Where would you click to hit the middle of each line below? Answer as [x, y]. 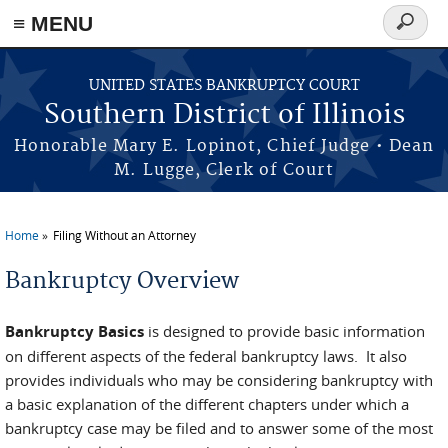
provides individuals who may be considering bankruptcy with [219, 380]
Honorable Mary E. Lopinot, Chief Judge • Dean [224, 146]
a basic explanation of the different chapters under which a [207, 404]
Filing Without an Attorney [124, 235]
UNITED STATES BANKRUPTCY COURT [224, 86]
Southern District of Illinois [224, 115]
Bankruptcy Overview [122, 281]
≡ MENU [53, 23]
